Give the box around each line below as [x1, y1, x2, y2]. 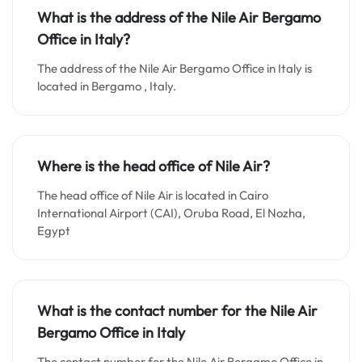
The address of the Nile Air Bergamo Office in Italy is [37, 61, 312, 76]
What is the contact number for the [37, 301, 270, 320]
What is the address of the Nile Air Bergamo [37, 8, 321, 27]
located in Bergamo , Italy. [37, 78, 176, 94]
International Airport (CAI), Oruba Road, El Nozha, [37, 205, 305, 221]
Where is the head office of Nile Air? [37, 157, 270, 175]
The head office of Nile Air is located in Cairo [37, 187, 268, 203]
